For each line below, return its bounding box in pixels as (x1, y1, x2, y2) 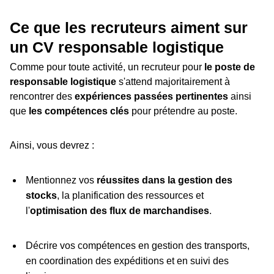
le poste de (202, 62, 255, 73)
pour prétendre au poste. (131, 106, 237, 117)
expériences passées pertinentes (75, 91, 228, 102)
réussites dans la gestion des (96, 175, 232, 186)
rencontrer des (10, 91, 75, 102)
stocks (25, 190, 57, 201)
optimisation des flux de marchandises (29, 206, 209, 217)
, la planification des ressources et (56, 190, 204, 201)
